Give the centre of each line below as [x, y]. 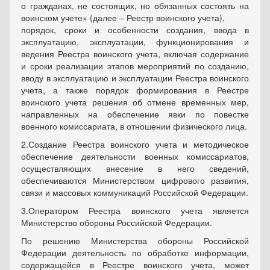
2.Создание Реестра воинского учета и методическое [135, 144]
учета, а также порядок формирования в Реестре [135, 90]
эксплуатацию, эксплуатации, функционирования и [135, 42]
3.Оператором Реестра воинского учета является [135, 210]
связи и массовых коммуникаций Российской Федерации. [135, 192]
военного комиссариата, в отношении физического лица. [134, 126]
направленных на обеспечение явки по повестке [135, 114]
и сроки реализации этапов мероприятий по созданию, [135, 66]
